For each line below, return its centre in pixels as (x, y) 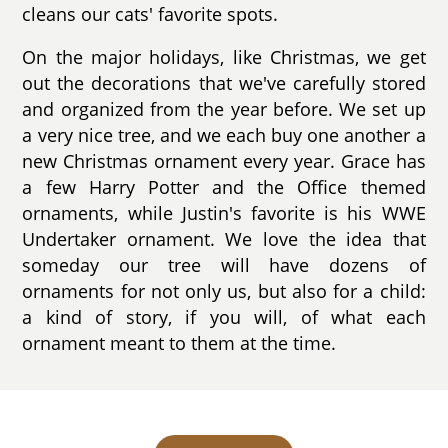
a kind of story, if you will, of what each (224, 317)
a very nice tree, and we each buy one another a (224, 135)
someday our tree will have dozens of (224, 265)
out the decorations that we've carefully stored (224, 83)
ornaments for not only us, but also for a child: (224, 291)
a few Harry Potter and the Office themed (224, 187)
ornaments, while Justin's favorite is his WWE (224, 213)
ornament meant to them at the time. (179, 343)
